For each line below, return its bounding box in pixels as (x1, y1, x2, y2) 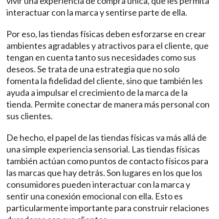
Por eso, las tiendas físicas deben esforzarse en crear (6, 28, 206, 40)
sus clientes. (6, 110, 55, 122)
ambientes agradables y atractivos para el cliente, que (6, 40, 209, 51)
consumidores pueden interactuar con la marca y (6, 179, 191, 190)
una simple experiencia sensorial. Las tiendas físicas (6, 144, 200, 155)
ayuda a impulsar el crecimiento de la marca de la (6, 87, 188, 98)
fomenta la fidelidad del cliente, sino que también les (6, 75, 203, 87)
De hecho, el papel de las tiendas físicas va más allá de (6, 132, 207, 143)
